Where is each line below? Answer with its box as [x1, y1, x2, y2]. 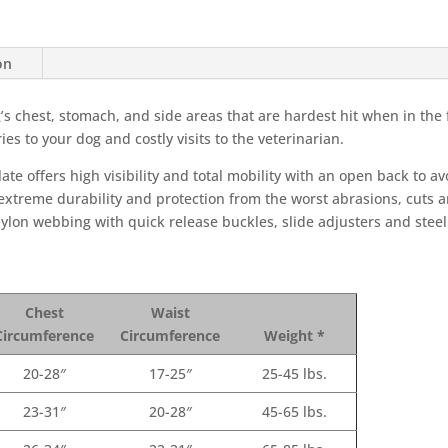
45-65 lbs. [262, 401, 327, 421]
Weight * [264, 325, 325, 345]
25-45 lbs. [262, 363, 327, 383]
